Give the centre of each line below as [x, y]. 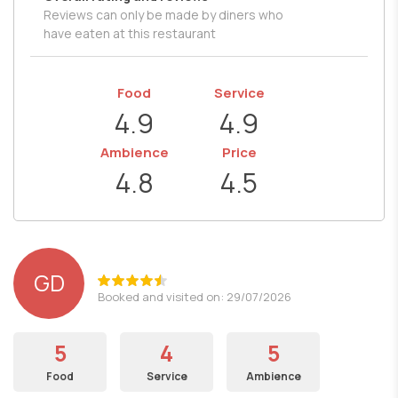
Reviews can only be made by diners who [163, 15]
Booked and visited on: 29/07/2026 [195, 296]
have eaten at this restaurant [130, 33]
